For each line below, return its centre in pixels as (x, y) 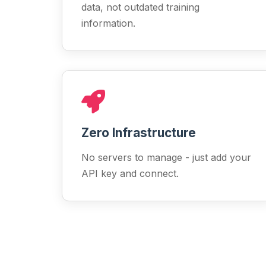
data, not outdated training (140, 7)
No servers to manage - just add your (166, 157)
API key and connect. (130, 173)
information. (108, 23)
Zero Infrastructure (139, 133)
